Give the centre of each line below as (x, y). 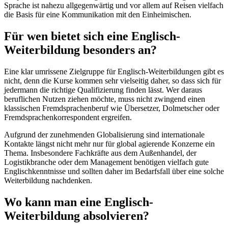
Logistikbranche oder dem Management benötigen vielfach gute (106, 162)
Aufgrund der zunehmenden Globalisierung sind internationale (104, 134)
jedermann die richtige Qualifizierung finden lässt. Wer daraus (103, 90)
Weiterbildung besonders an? (80, 50)
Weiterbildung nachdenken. (48, 180)
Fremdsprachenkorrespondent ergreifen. (68, 117)
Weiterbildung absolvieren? (77, 216)
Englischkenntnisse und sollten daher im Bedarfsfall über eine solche (114, 171)
